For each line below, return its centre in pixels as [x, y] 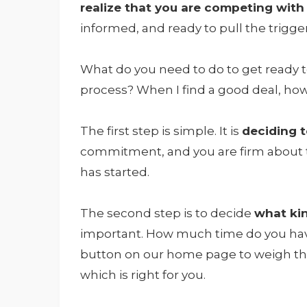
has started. [115, 172]
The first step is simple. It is [161, 131]
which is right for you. [143, 275]
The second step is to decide [167, 213]
